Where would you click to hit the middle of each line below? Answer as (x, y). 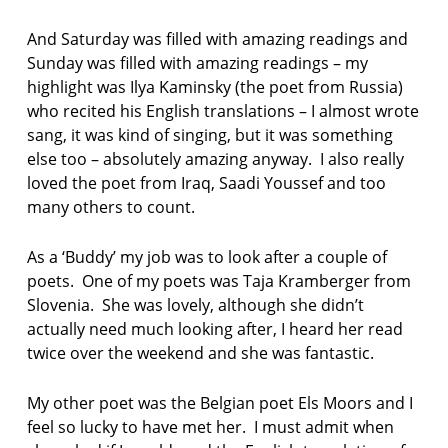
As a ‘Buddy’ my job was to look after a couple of (206, 257)
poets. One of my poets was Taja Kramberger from (218, 281)
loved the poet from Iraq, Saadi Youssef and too (206, 183)
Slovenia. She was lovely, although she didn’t (195, 305)
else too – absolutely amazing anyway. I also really (215, 159)
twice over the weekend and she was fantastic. (202, 353)
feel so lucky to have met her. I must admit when (210, 427)
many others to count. (112, 207)
